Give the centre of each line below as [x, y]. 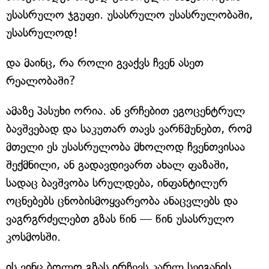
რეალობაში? [41, 80]
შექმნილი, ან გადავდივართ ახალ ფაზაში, [117, 165]
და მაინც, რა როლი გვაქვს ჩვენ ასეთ [105, 62]
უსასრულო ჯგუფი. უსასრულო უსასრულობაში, [129, 14]
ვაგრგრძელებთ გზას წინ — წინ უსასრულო [120, 219]
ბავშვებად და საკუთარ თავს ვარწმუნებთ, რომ [129, 128]
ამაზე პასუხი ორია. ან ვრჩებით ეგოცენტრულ [125, 110]
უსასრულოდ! [42, 32]
